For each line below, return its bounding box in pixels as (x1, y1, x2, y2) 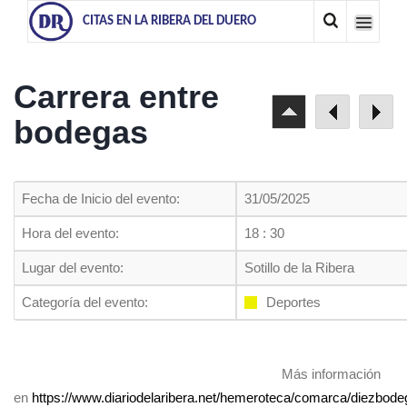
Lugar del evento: (22, 260, 124, 275)
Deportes (266, 294, 321, 310)
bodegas (14, 114, 148, 151)
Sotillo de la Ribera (244, 260, 354, 275)
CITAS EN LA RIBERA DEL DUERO (83, 15, 256, 28)
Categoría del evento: (22, 294, 148, 310)
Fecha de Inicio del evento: (22, 191, 180, 206)
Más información (282, 366, 381, 382)
